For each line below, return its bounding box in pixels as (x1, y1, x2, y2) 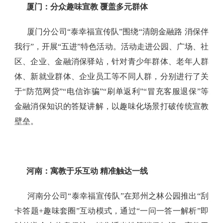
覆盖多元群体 (98, 2, 148, 11)
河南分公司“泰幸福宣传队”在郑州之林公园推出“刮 (27, 192, 209, 201)
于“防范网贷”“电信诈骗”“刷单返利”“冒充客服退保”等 (14, 87, 209, 96)
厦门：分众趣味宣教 (26, 2, 98, 11)
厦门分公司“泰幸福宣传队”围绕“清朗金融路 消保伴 (26, 27, 209, 36)
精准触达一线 (98, 167, 148, 176)
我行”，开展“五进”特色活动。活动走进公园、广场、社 (14, 42, 209, 51)
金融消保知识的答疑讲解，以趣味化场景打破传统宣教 (14, 102, 209, 111)
